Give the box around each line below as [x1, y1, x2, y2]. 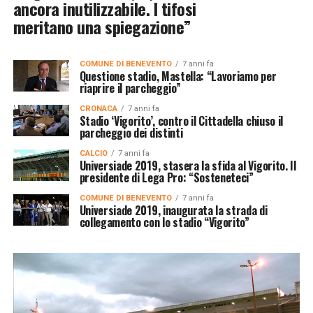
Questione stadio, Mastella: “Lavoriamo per [79, 67, 277, 85]
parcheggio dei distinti [79, 124, 183, 141]
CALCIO [79, 148, 108, 158]
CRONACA [79, 103, 117, 113]
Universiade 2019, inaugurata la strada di [79, 201, 268, 219]
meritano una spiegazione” [13, 13, 191, 39]
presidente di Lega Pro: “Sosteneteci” [79, 168, 254, 186]
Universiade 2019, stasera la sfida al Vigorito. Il [79, 156, 296, 174]
